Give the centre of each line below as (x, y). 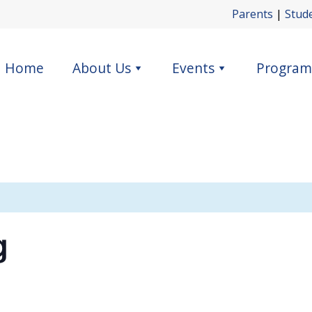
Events (194, 68)
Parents (252, 14)
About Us (101, 68)
